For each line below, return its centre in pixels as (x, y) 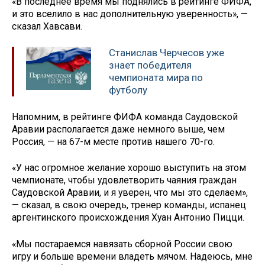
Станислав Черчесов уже (167, 52)
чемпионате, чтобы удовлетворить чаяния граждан (124, 180)
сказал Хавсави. (48, 27)
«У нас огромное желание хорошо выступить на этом (129, 168)
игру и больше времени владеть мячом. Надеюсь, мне (132, 257)
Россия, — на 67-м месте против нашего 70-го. (113, 141)
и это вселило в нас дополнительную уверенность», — (130, 14)
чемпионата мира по (156, 77)
